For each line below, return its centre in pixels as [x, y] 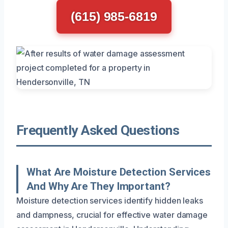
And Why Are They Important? [98, 186]
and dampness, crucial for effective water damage [112, 215]
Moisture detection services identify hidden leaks [110, 200]
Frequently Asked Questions [98, 130]
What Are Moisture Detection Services [119, 172]
